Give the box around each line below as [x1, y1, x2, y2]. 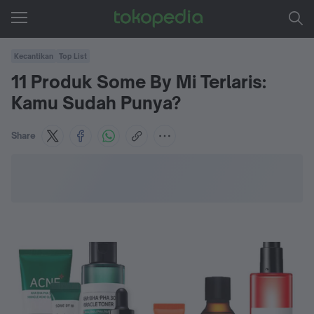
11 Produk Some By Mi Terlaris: [11, 71, 266, 93]
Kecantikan [14, 52, 53, 60]
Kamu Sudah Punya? [11, 93, 181, 114]
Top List [59, 52, 87, 60]
